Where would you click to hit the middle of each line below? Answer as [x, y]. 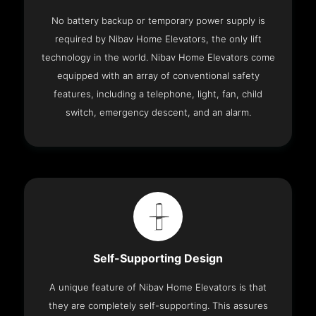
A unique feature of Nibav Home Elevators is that [158, 287]
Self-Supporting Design [158, 259]
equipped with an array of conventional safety [158, 76]
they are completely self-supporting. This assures [158, 306]
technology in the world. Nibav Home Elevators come [158, 57]
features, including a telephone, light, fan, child [158, 94]
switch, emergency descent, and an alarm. [158, 113]
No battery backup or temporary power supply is [158, 21]
